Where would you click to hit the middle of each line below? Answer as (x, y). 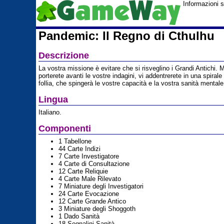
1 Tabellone (75, 141)
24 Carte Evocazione (89, 194)
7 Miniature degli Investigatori (101, 186)
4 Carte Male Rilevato (90, 179)
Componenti (65, 128)
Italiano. (50, 112)
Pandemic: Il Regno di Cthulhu (126, 36)
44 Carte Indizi (79, 149)
